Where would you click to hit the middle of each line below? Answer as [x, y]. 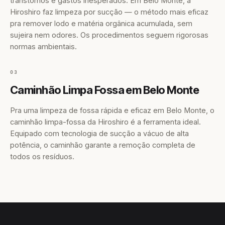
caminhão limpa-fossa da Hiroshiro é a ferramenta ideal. [105, 122]
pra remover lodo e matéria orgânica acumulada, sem [101, 23]
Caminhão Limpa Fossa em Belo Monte [105, 90]
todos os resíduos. [42, 156]
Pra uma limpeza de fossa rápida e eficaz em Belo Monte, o [112, 110]
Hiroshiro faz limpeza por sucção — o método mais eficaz [109, 12]
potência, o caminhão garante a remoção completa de [103, 145]
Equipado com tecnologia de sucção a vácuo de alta [99, 133]
